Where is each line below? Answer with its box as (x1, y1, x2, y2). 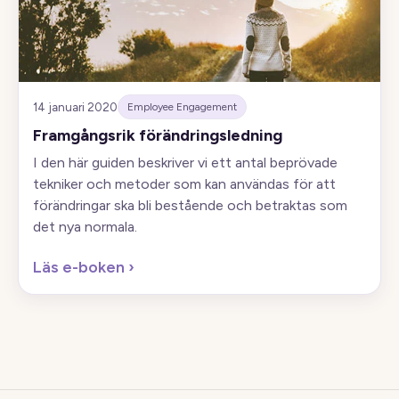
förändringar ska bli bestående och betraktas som (33, 197, 347, 214)
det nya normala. (33, 218, 137, 235)
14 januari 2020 (33, 100, 118, 114)
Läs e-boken (33, 257, 128, 277)
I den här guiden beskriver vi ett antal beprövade (33, 154, 338, 171)
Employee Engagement (127, 101, 237, 113)
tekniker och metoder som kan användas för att (33, 175, 336, 192)
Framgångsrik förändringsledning (33, 126, 282, 145)
